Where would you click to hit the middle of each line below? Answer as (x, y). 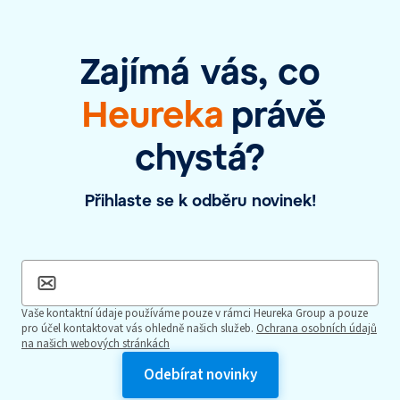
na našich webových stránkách (96, 344)
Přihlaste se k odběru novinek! (200, 200)
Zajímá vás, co (200, 70)
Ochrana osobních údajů (317, 329)
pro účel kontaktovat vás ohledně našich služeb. (137, 329)
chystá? (200, 156)
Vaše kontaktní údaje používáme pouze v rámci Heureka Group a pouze (195, 314)
